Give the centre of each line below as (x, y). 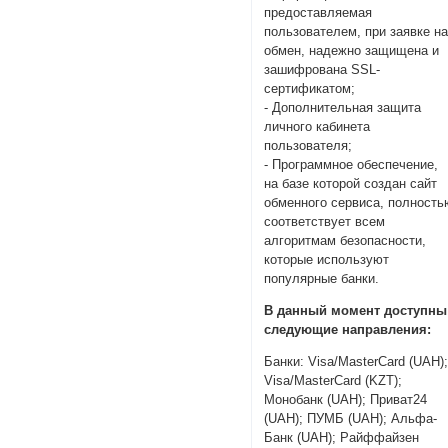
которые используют (327, 260)
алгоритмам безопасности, (345, 241)
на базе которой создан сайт (351, 184)
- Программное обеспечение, (351, 165)
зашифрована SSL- (322, 70)
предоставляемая (318, 13)
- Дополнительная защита (343, 108)
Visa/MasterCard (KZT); (333, 380)
